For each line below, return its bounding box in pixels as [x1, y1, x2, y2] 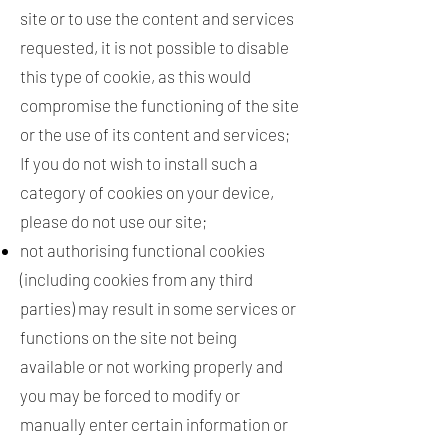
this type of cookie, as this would [20, 66, 251, 86]
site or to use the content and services [20, 8, 294, 28]
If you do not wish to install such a [20, 153, 258, 173]
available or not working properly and [20, 356, 283, 376]
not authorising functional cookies [20, 240, 265, 260]
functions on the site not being [20, 327, 237, 347]
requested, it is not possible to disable [20, 37, 289, 57]
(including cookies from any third [20, 269, 253, 289]
